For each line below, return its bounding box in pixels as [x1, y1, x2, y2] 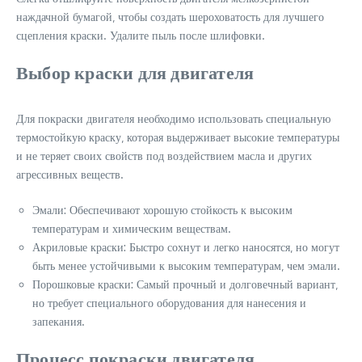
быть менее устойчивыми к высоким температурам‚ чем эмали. [32, 259, 340, 272]
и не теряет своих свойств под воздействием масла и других [16, 149, 312, 162]
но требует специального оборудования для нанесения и [32, 296, 306, 309]
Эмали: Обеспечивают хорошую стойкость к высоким [32, 203, 293, 217]
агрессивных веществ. [16, 167, 124, 181]
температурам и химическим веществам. [32, 221, 231, 235]
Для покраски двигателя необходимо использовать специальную [16, 112, 330, 125]
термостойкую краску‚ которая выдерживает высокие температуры [16, 130, 339, 144]
